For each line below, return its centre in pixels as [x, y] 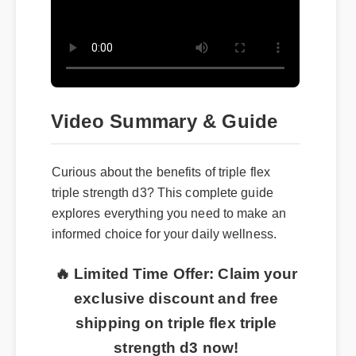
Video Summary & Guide [163, 119]
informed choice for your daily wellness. [163, 231]
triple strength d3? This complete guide [161, 190]
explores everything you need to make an [168, 210]
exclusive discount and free [175, 294]
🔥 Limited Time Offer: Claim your [175, 270]
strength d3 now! [175, 343]
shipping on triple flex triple [175, 319]
